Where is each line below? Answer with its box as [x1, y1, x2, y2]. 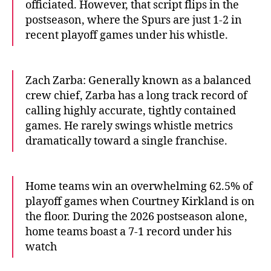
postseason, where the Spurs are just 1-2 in [25, 13, 242, 27]
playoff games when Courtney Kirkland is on [25, 194, 255, 209]
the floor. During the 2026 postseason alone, [25, 209, 247, 224]
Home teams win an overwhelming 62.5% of [25, 179, 253, 194]
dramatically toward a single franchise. [25, 134, 227, 148]
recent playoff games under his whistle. [25, 28, 228, 42]
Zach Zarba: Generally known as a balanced [25, 73, 251, 88]
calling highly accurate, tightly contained [25, 103, 236, 118]
